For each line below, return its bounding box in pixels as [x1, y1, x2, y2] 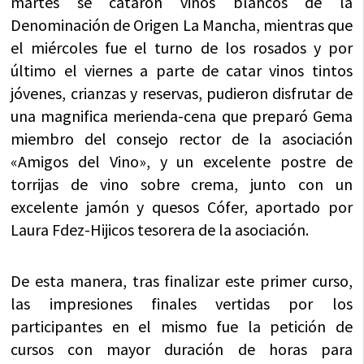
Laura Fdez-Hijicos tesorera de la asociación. [11, 219, 310, 240]
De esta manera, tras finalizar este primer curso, [11, 270, 353, 291]
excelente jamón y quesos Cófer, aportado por [11, 196, 353, 217]
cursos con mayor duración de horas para [11, 338, 353, 359]
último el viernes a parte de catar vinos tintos [11, 59, 353, 80]
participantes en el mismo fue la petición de [11, 315, 353, 336]
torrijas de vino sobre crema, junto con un [11, 173, 353, 194]
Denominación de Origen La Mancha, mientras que [11, 14, 353, 35]
